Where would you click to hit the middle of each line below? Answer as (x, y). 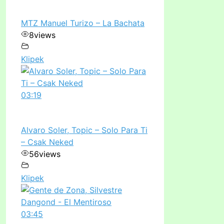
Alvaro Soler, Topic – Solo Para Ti (84, 130)
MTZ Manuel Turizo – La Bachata (83, 23)
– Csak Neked (47, 142)
